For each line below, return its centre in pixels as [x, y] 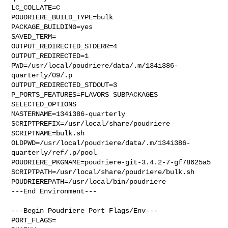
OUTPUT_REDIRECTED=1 [50, 56]
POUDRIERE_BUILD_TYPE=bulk [62, 17]
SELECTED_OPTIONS [44, 104]
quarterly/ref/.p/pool [54, 152]
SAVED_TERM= [34, 36]
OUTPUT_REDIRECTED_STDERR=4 [64, 46]
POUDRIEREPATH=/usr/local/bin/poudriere [89, 181]
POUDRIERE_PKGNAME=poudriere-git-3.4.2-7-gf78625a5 [111, 162]
